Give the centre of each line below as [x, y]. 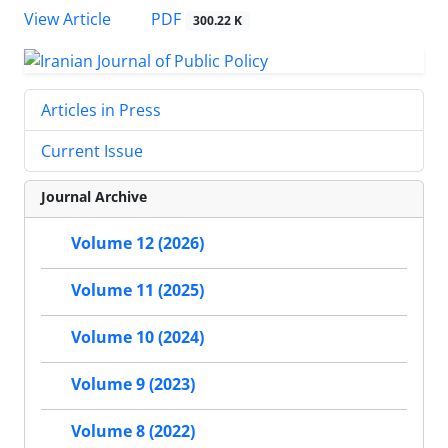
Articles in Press [101, 110]
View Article [67, 19]
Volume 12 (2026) [137, 243]
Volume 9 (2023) [133, 384]
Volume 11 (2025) [137, 290]
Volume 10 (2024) [137, 337]
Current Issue [92, 151]
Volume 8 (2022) [133, 431]
